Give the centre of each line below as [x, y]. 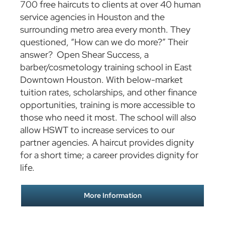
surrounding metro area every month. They [105, 30]
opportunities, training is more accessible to [107, 105]
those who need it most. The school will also [108, 118]
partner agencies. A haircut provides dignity [107, 143]
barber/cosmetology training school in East [106, 67]
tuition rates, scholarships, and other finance [108, 92]
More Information [113, 196]
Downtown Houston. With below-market [101, 80]
